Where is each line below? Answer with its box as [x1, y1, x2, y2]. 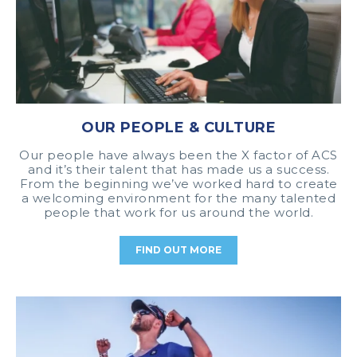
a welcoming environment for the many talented [21, 190, 336, 206]
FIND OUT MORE [135, 244, 222, 257]
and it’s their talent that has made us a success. [27, 162, 330, 178]
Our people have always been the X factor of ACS [19, 147, 338, 163]
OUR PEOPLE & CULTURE [81, 119, 276, 137]
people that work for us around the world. [43, 205, 314, 221]
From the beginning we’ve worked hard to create [19, 176, 338, 192]
